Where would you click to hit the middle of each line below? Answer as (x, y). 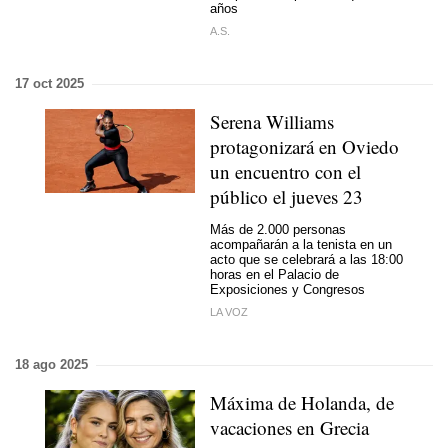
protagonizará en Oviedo (304, 146)
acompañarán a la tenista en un (301, 244)
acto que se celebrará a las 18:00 (306, 259)
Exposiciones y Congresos (287, 289)
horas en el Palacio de (274, 274)
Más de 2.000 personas (278, 229)
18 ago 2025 (51, 364)
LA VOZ (229, 312)
